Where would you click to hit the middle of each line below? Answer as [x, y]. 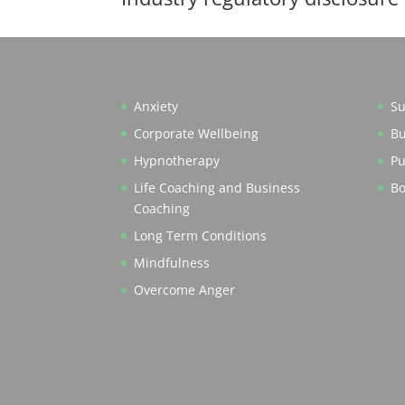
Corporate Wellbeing [197, 133]
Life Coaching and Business [217, 187]
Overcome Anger [185, 289]
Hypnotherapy [177, 160]
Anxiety [156, 106]
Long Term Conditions [201, 235]
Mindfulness [172, 262]
